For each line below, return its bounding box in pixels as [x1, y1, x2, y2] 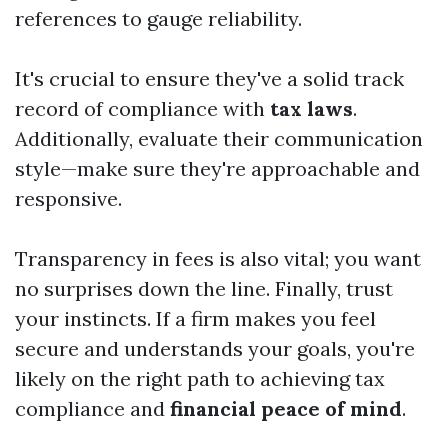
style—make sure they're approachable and [15, 156, 420, 182]
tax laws [270, 96, 353, 122]
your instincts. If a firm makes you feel [15, 306, 376, 332]
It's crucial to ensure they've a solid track [15, 66, 404, 92]
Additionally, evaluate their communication [15, 126, 423, 152]
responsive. [15, 186, 122, 212]
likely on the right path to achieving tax [15, 366, 385, 392]
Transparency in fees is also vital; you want [15, 246, 421, 272]
